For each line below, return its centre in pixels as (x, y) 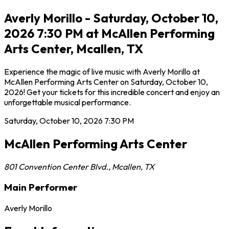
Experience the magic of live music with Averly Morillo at (102, 71)
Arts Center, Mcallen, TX (74, 48)
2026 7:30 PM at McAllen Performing (109, 33)
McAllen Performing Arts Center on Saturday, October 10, (106, 82)
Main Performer (41, 187)
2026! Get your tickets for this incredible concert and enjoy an (112, 92)
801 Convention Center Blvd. (56, 166)
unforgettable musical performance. (67, 102)
